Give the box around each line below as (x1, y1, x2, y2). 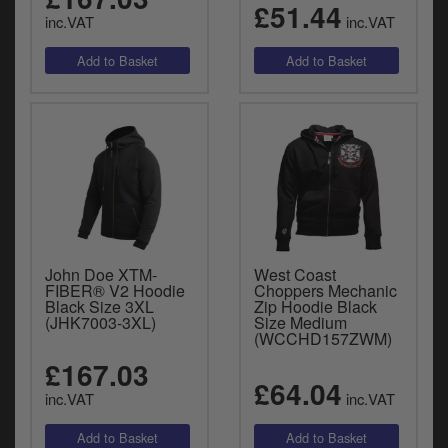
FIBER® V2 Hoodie (45, 279, 185, 303)
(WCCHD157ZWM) (254, 327, 392, 351)
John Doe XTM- (45, 263, 157, 287)
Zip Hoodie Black (254, 295, 377, 319)
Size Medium (254, 311, 347, 335)
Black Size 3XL (45, 295, 154, 319)
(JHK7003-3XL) (45, 311, 156, 335)
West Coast (254, 263, 336, 287)
